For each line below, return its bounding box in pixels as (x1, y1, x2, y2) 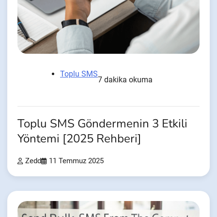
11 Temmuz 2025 (49, 156, 104, 165)
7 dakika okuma (98, 75, 153, 84)
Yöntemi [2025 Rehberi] (17, 130, 141, 147)
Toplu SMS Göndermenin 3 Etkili (17, 115, 187, 132)
